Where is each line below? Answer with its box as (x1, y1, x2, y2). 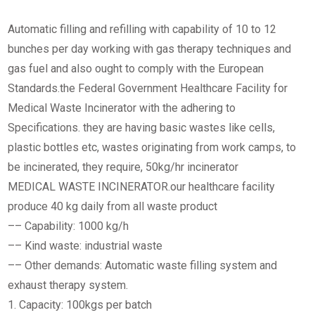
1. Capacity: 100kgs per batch (8, 297, 153, 311)
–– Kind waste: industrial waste (8, 238, 163, 252)
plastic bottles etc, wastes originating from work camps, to (8, 140, 297, 154)
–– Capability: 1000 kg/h (8, 219, 129, 233)
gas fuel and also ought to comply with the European (8, 61, 264, 75)
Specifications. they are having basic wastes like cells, (8, 120, 276, 134)
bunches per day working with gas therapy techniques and (8, 41, 292, 56)
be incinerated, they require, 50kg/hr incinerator (8, 160, 239, 174)
